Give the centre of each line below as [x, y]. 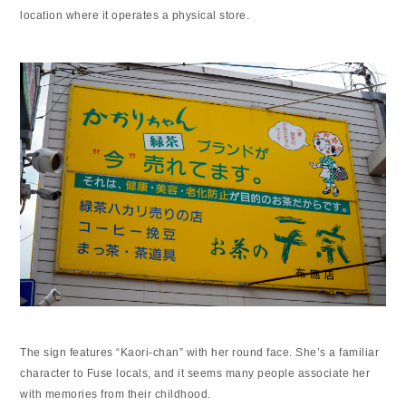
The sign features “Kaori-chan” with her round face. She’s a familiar [200, 352]
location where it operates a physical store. [135, 15]
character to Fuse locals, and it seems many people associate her [195, 373]
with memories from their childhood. [116, 394]
